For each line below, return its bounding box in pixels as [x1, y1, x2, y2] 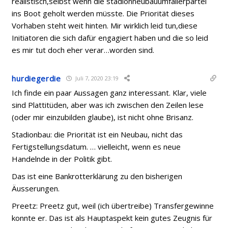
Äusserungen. [12, 183, 60, 193]
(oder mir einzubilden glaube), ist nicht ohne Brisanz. [12, 111, 194, 122]
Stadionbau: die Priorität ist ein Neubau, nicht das [12, 129, 183, 139]
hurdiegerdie [12, 73, 61, 83]
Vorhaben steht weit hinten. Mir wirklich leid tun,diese [12, 20, 198, 31]
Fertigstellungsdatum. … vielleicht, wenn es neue [12, 141, 181, 152]
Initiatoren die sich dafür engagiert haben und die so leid [12, 32, 209, 43]
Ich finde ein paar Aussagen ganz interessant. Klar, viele [12, 87, 207, 98]
